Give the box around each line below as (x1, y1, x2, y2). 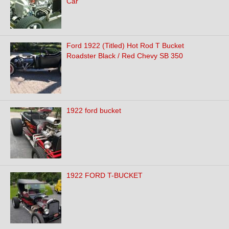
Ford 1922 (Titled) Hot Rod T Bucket (66, 41, 184, 50)
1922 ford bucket (66, 106, 121, 114)
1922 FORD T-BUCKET (66, 171, 143, 179)
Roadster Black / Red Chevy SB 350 (66, 52, 183, 60)
